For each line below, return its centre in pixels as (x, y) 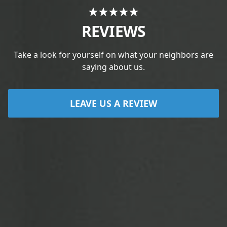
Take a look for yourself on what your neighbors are (113, 55)
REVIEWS (113, 31)
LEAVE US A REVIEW (113, 103)
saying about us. (113, 67)
